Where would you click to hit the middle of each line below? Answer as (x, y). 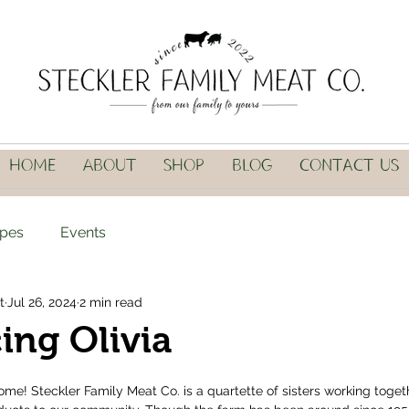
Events (83, 233)
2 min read (111, 302)
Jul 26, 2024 (42, 302)
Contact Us (350, 166)
